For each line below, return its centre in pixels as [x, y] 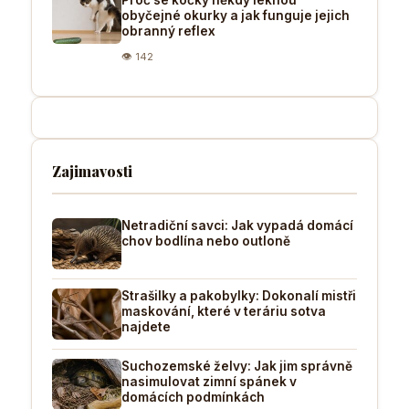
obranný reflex [168, 31]
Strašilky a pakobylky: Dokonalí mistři [239, 295]
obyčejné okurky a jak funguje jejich [236, 15]
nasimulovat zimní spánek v [209, 381]
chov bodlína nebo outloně [206, 241]
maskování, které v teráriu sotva [224, 311]
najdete [146, 326]
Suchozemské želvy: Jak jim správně [237, 366]
